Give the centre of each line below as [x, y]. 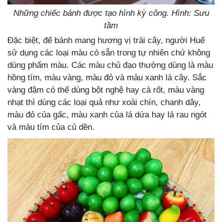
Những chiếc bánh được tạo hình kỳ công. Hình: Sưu [111, 13]
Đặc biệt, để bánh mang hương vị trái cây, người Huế [106, 41]
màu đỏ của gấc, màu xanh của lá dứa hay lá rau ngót [107, 115]
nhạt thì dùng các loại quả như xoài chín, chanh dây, [104, 103]
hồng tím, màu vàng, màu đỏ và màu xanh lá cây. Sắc [107, 78]
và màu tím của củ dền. [51, 127]
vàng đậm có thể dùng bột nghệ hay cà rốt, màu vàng [106, 90]
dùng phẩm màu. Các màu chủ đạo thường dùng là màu [110, 65]
